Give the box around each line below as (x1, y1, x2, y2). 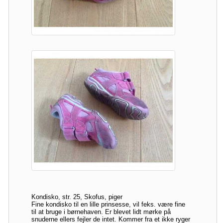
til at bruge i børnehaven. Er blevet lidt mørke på (31, 208, 171, 216)
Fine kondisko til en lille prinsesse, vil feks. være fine (31, 200, 185, 208)
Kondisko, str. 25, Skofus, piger (31, 193, 122, 201)
